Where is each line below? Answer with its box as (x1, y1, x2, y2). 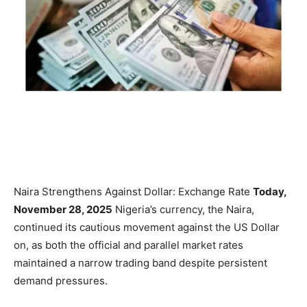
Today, (253, 185, 286, 198)
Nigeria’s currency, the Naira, (112, 203, 254, 216)
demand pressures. (14, 274, 108, 287)
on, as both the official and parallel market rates (14, 238, 243, 251)
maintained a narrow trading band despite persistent (14, 256, 267, 269)
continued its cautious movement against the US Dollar (14, 221, 280, 234)
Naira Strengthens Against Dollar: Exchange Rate (14, 185, 253, 198)
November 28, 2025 (14, 203, 112, 216)
